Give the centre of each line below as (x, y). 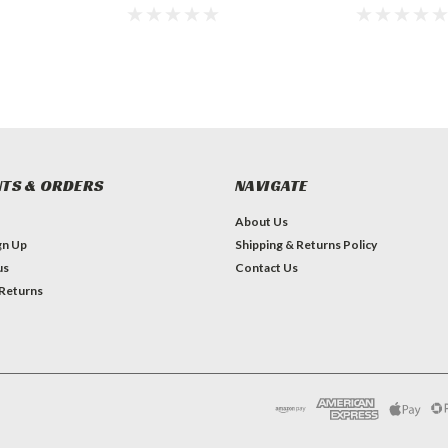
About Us (261, 222)
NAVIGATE (271, 186)
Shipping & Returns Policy (305, 245)
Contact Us (266, 268)
